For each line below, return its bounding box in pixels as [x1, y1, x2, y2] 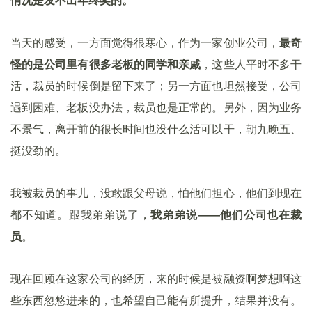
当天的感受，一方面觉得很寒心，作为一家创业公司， [10, 37, 279, 49]
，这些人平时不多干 [201, 58, 302, 70]
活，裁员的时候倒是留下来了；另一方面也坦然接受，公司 [10, 80, 302, 92]
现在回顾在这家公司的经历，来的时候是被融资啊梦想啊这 [10, 273, 302, 285]
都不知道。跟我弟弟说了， [10, 209, 151, 221]
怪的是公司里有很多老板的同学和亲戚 [10, 58, 201, 70]
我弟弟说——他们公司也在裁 [150, 209, 302, 221]
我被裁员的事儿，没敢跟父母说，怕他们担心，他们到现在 [10, 187, 302, 199]
